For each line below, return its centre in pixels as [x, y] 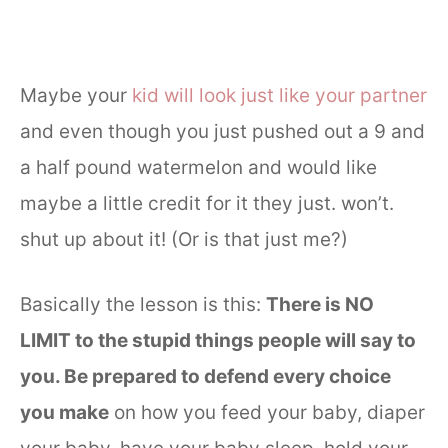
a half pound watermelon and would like [198, 168]
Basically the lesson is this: [143, 304]
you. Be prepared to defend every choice [205, 376]
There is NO [320, 304]
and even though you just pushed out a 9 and [222, 132]
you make [64, 412]
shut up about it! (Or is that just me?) [184, 240]
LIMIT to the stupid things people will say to [218, 340]
